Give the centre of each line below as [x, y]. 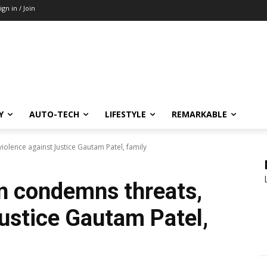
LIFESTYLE [125, 114]
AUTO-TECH [54, 114]
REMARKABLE [199, 114]
